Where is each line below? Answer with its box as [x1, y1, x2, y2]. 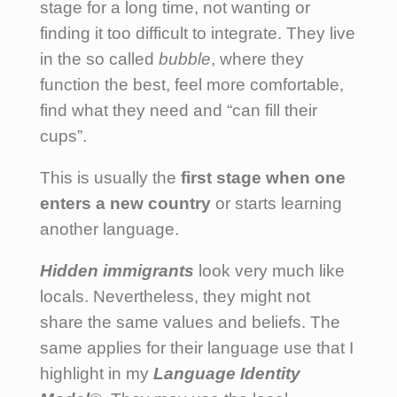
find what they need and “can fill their [40, 100, 317, 120]
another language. [40, 219, 179, 238]
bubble [159, 49, 211, 68]
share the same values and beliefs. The [40, 312, 340, 331]
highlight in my [40, 363, 153, 383]
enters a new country [40, 193, 211, 213]
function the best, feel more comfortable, [40, 74, 344, 94]
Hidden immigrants [40, 261, 194, 280]
